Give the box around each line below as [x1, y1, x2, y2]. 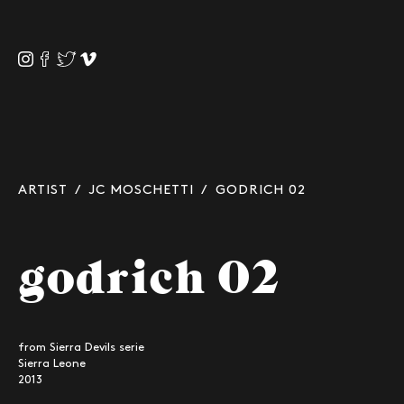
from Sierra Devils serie [18, 342, 144, 353]
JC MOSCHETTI [89, 184, 194, 197]
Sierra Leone [18, 358, 86, 369]
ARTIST [18, 184, 68, 197]
